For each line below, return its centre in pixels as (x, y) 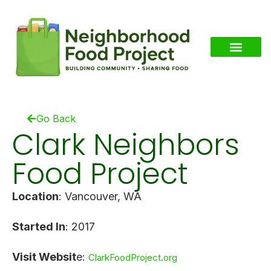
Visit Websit (44, 256)
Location (35, 196)
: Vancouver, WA (100, 196)
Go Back (56, 118)
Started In (39, 226)
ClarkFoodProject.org (133, 257)
